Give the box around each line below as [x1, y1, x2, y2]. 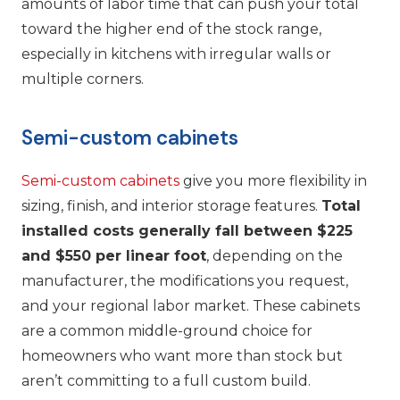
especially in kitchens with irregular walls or [21, 46, 331, 63]
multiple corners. [21, 71, 144, 88]
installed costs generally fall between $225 [21, 221, 353, 239]
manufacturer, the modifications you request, [21, 271, 348, 289]
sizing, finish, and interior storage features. [21, 196, 321, 214]
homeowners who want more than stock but [21, 346, 343, 364]
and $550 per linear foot [21, 246, 206, 264]
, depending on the [206, 246, 343, 264]
